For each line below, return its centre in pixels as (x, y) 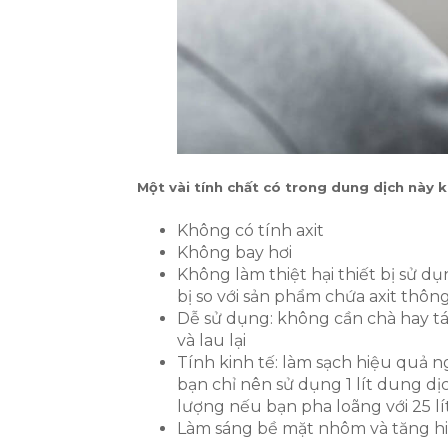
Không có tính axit (250, 231)
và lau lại (211, 341)
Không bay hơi (234, 253)
